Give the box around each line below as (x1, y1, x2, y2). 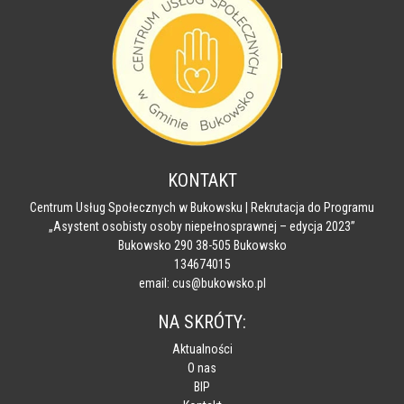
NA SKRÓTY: (158, 310, 246, 333)
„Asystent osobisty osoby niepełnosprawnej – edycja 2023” (49, 218, 355, 234)
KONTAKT (167, 169, 237, 191)
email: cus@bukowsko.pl (138, 275, 266, 290)
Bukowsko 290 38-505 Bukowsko (117, 237, 287, 252)
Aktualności (171, 341, 233, 356)
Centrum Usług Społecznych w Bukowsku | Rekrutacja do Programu (30, 199, 374, 215)
